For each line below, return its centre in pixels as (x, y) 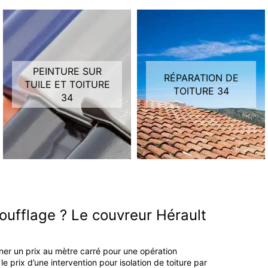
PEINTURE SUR (67, 71)
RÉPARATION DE (201, 78)
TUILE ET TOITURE (67, 85)
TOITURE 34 (201, 91)
